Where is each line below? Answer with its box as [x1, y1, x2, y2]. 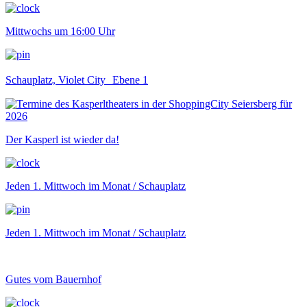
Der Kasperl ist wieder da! [5, 133, 119, 145]
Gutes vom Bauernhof [5, 273, 101, 285]
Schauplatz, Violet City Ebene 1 [5, 73, 148, 86]
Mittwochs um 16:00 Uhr [5, 25, 115, 37]
